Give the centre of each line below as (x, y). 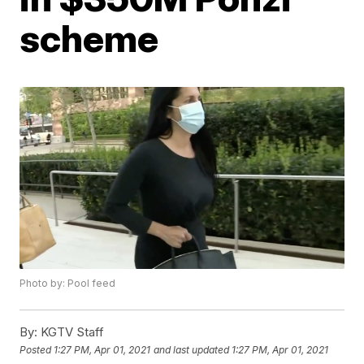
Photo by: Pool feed (68, 284)
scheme (89, 38)
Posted (37, 349)
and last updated (192, 349)
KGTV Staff (71, 332)
